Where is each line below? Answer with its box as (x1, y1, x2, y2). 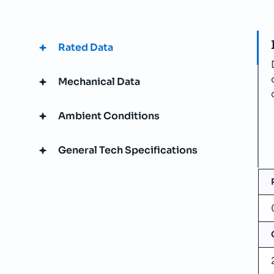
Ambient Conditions (58, 109, 160, 122)
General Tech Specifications (58, 144, 198, 157)
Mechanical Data (58, 75, 140, 88)
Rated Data (58, 41, 113, 54)
